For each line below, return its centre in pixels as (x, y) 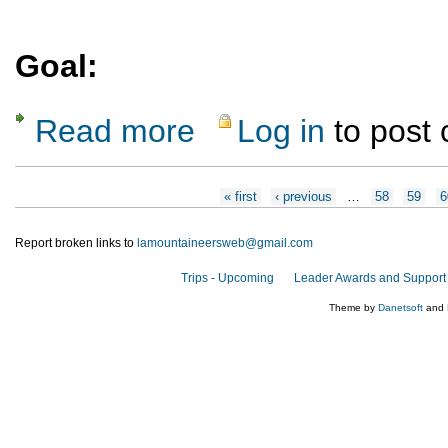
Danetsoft (400, 307)
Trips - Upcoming (227, 277)
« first (240, 196)
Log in (281, 130)
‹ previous (304, 196)
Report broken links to (76, 242)
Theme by (353, 307)
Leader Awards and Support (370, 277)
